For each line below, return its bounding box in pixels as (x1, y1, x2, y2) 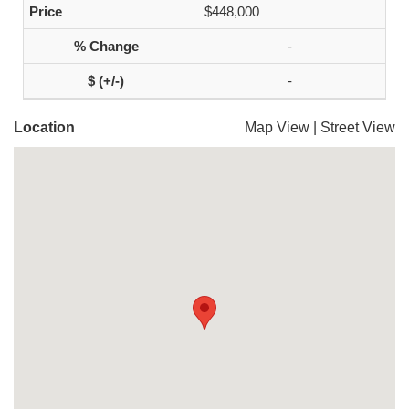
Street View (320, 120, 395, 135)
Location (14, 120, 75, 135)
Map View (245, 120, 309, 135)
